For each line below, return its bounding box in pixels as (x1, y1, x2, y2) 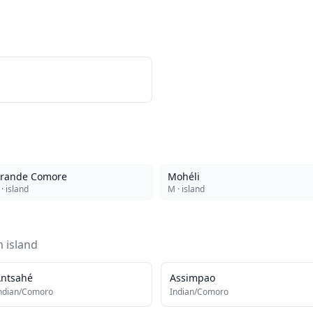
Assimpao (170, 271, 215, 284)
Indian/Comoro (170, 286, 228, 298)
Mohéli (168, 170, 200, 183)
